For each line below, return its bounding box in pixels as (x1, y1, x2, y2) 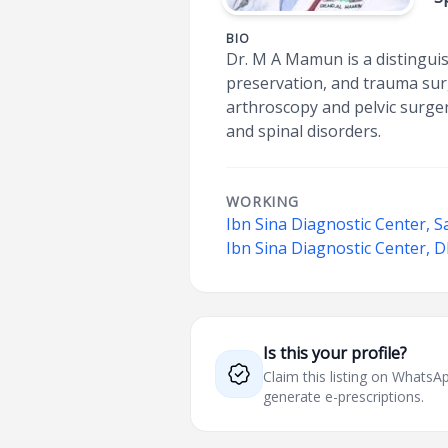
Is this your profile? (263, 342, 408, 364)
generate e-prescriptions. (263, 387, 425, 406)
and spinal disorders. (226, 120, 382, 142)
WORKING (226, 192, 299, 211)
